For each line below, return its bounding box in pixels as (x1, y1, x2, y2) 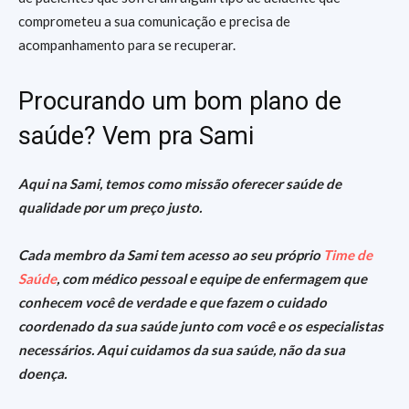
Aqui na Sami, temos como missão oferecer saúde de (18, 175, 341, 192)
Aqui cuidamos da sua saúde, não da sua (97, 341, 345, 358)
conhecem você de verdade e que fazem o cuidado (18, 294, 327, 310)
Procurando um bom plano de (18, 87, 341, 116)
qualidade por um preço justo (18, 199, 199, 215)
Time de (323, 246, 372, 263)
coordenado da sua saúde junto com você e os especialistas (18, 318, 383, 334)
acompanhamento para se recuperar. (18, 37, 238, 53)
